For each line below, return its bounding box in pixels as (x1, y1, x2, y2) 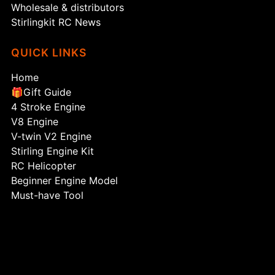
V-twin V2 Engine (11, 130, 92, 143)
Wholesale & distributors (11, 1, 125, 14)
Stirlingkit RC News (11, 16, 101, 29)
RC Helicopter (11, 160, 77, 172)
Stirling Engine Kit (11, 145, 95, 158)
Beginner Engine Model (11, 174, 118, 187)
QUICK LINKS (11, 46, 87, 60)
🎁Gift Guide (11, 86, 72, 99)
